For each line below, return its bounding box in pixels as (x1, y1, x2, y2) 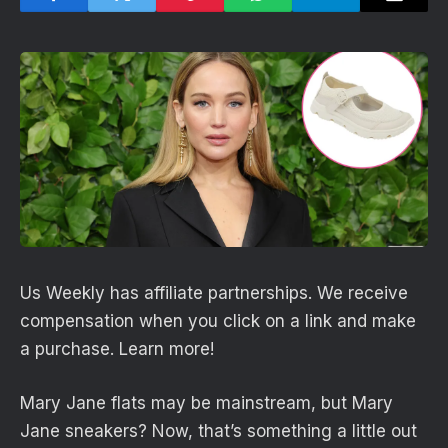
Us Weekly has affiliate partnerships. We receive (20, 283, 408, 304)
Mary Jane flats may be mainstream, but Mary (20, 393, 393, 414)
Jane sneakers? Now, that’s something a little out (20, 421, 417, 442)
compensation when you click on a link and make (20, 311, 416, 332)
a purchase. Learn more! (20, 339, 214, 360)
